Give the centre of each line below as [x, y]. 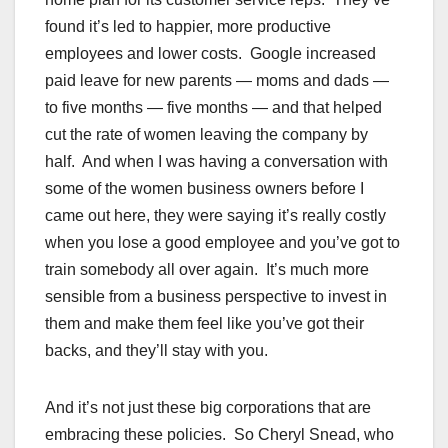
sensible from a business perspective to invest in [216, 297]
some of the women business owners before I [204, 189]
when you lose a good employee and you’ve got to [222, 243]
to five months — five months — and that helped [213, 108]
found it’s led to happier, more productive [188, 27]
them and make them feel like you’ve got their [204, 324]
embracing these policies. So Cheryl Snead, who [219, 435]
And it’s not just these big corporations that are [208, 408]
